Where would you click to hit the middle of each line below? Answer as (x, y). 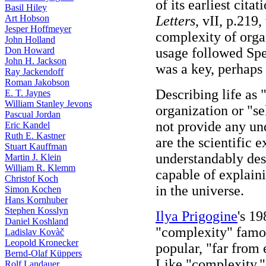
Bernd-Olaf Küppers (43, 253)
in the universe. (200, 191)
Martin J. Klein (33, 157)
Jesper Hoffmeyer (38, 29)
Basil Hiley (26, 7)
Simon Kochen (33, 189)
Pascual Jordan (33, 114)
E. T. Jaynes (28, 93)
